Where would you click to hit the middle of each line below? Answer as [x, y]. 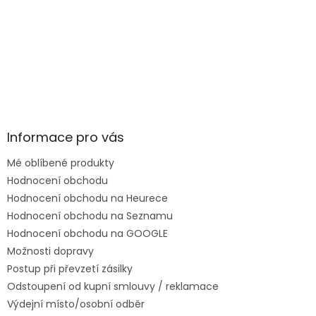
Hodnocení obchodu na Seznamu [90, 216]
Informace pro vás [66, 138]
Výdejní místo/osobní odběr [76, 304]
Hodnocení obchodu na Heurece [87, 199]
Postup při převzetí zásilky [70, 269]
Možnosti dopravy [50, 251]
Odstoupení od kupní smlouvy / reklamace [113, 287]
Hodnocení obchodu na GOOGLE [87, 234]
